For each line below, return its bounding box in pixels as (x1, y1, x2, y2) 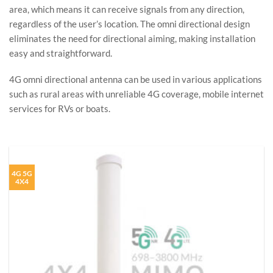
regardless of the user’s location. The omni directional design (9, 18, 250, 29)
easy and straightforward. (9, 47, 112, 58)
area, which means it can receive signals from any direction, (9, 3, 244, 15)
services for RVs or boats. (9, 103, 110, 115)
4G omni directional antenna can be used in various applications (9, 74, 262, 85)
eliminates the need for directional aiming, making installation (9, 32, 255, 44)
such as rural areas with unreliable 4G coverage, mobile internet (9, 88, 264, 100)
